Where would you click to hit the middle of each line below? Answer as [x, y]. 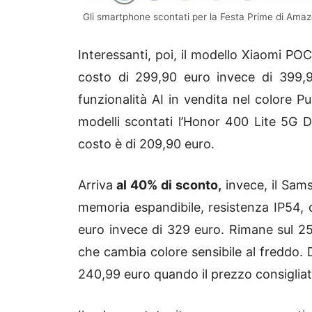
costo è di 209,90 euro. [146, 144]
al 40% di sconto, [167, 185]
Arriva [95, 185]
